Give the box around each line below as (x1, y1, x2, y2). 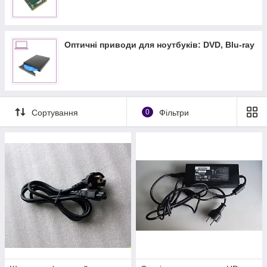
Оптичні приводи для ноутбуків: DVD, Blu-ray (64, 40, 254, 49)
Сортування (32, 107, 78, 117)
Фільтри (159, 107, 189, 117)
